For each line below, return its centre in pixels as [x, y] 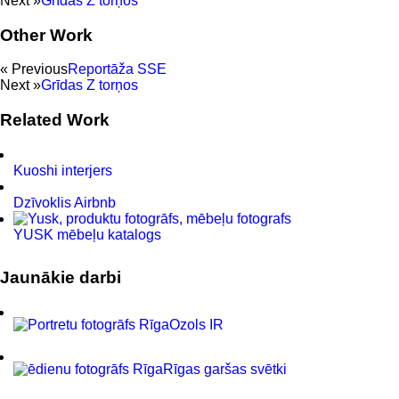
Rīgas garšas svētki [225, 370]
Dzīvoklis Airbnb [65, 202]
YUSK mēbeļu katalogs [87, 234]
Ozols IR [196, 325]
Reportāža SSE [117, 69]
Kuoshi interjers [63, 170]
